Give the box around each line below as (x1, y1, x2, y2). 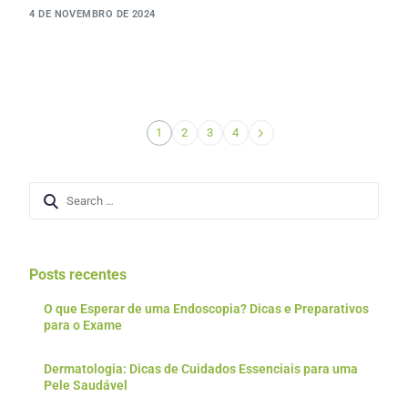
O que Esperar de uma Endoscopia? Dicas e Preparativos (44, 301, 370, 317)
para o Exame (44, 318, 123, 333)
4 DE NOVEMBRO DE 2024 (29, 8, 156, 21)
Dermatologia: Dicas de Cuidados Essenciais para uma (44, 362, 359, 377)
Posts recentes (29, 266, 127, 284)
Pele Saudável (44, 378, 128, 393)
